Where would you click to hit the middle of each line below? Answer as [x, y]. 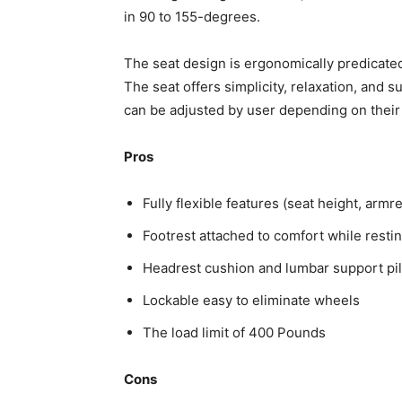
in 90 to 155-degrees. [192, 16]
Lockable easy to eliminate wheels [251, 300]
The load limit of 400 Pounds [234, 332]
